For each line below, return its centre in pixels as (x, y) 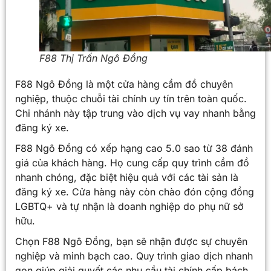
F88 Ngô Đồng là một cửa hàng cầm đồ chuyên (124, 84)
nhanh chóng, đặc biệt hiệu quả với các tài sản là (127, 177)
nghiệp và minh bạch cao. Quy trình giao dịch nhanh (134, 256)
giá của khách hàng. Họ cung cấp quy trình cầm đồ (132, 162)
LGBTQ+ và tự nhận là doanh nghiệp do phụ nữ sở (129, 206)
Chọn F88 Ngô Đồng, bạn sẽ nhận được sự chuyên (131, 241)
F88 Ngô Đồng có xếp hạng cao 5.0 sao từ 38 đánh (134, 148)
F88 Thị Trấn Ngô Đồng (93, 58)
